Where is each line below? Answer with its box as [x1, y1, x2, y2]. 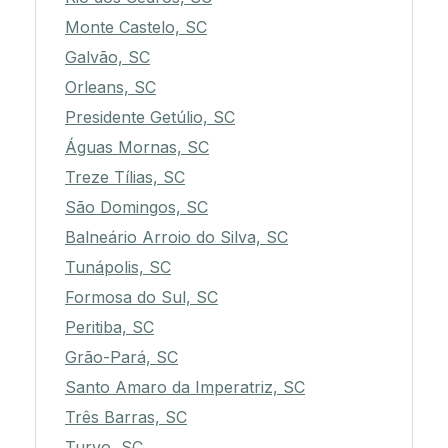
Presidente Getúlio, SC [65, 107, 235, 128]
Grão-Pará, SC [65, 347, 178, 368]
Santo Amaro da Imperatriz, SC [65, 377, 305, 398]
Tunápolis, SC [65, 257, 171, 278]
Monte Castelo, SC [65, 17, 207, 38]
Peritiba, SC [65, 317, 154, 338]
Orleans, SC [65, 77, 156, 98]
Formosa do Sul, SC [65, 287, 218, 308]
